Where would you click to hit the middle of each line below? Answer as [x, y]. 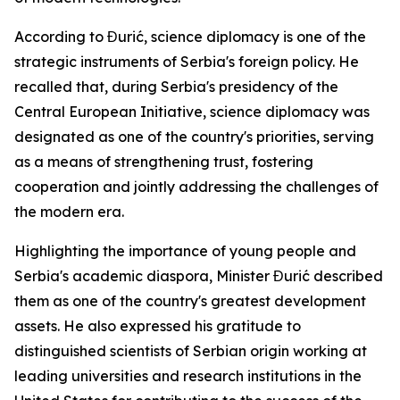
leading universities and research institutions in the [188, 376]
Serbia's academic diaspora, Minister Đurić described [199, 276]
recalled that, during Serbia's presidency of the [176, 87]
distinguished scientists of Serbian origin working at [191, 351]
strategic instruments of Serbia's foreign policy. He [187, 62]
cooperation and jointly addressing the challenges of [196, 187]
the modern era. [69, 212]
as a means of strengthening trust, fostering [164, 162]
